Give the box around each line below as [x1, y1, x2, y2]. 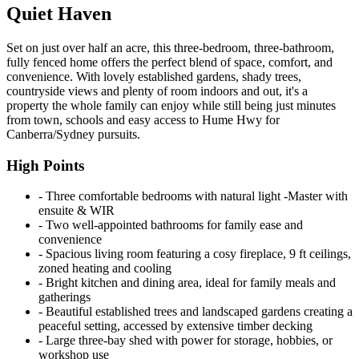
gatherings [38, 290, 91, 305]
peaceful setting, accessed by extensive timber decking [38, 319, 313, 333]
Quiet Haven [6, 2, 111, 24]
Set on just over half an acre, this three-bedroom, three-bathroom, [6, 40, 334, 54]
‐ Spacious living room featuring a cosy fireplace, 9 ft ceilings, [38, 247, 351, 261]
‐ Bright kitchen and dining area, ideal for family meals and [38, 276, 336, 290]
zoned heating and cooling [38, 261, 171, 276]
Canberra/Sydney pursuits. [6, 127, 140, 141]
